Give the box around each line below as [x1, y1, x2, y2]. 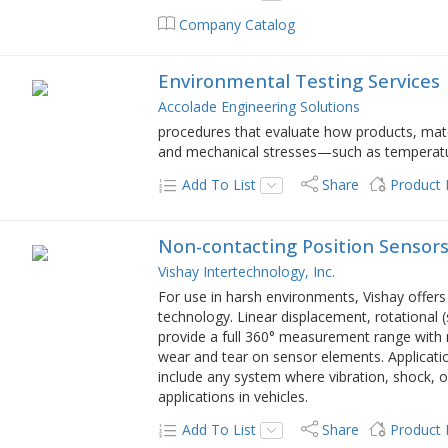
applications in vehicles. [158, 386, 309, 406]
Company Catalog [179, 14, 296, 34]
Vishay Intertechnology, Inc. [158, 261, 336, 281]
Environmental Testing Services [158, 68, 441, 93]
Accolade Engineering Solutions [158, 96, 361, 116]
